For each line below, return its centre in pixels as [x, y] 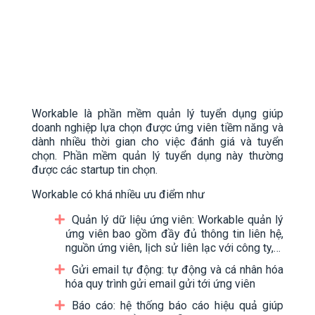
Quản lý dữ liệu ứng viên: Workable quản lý [178, 220]
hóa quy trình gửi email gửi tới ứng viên [160, 284]
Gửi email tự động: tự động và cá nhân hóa [178, 270]
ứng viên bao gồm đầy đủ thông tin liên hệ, [174, 234]
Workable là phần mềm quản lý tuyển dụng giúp [157, 114]
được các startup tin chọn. [95, 170]
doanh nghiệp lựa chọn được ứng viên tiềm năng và [157, 128]
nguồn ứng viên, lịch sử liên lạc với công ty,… [174, 248]
